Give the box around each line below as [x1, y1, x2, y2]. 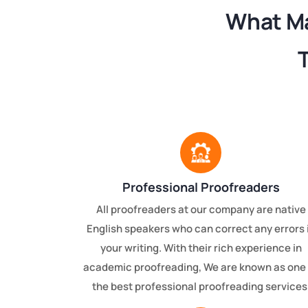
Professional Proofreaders [122, 179, 280, 196]
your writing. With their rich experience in [100, 241, 302, 256]
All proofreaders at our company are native [96, 202, 306, 217]
